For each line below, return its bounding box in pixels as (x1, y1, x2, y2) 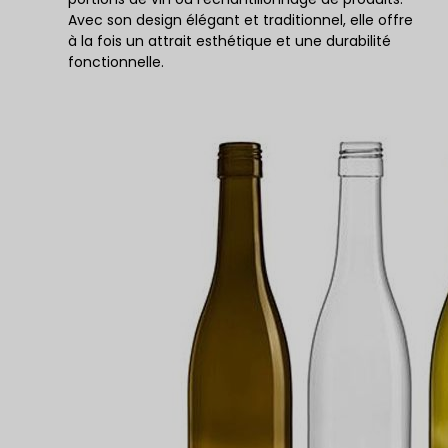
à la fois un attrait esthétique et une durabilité (68, 31, 391, 51)
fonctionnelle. (68, 52, 164, 72)
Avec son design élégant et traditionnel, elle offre (68, 10, 413, 30)
